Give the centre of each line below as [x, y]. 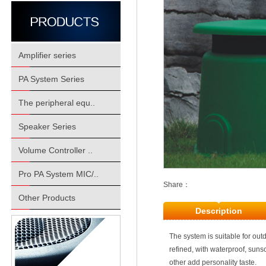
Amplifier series [47, 55]
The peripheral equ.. [57, 103]
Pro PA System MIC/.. [58, 174]
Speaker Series [47, 126]
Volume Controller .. [56, 150]
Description [219, 211]
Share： [177, 185]
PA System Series [51, 79]
